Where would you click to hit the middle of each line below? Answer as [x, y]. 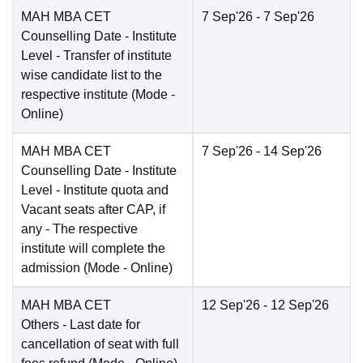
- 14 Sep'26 [287, 152]
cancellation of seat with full [100, 344]
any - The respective [79, 229]
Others [40, 325]
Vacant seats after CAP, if [93, 210]
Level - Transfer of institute [96, 56]
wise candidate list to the [92, 75]
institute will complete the [93, 249]
